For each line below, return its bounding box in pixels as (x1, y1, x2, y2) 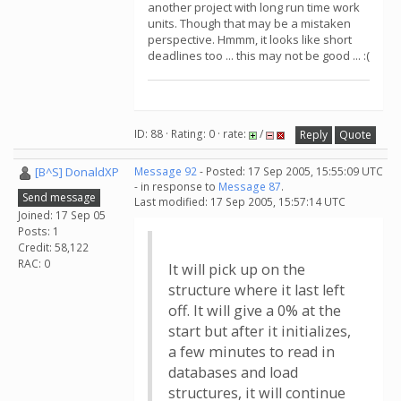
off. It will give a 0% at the (168, 301, 341, 320)
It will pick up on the (168, 260, 305, 279)
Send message (22, 189, 96, 205)
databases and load (168, 363, 298, 382)
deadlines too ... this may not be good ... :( (148, 47, 370, 64)
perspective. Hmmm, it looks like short (148, 31, 352, 47)
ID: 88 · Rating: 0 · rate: (134, 126, 249, 142)
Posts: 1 (18, 223, 59, 239)
